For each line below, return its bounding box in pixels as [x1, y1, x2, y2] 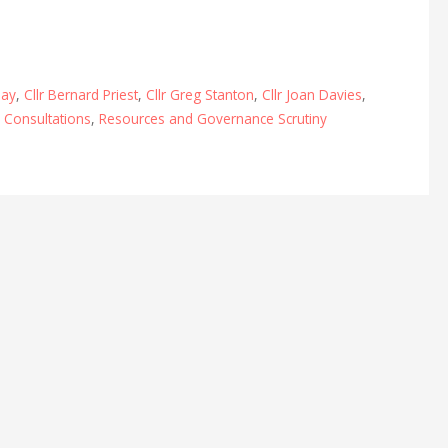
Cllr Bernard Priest [23, 84, 138, 104]
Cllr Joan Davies [261, 84, 362, 104]
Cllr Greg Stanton [145, 84, 254, 104]
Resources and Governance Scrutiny [98, 108, 327, 128]
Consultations [3, 108, 91, 128]
